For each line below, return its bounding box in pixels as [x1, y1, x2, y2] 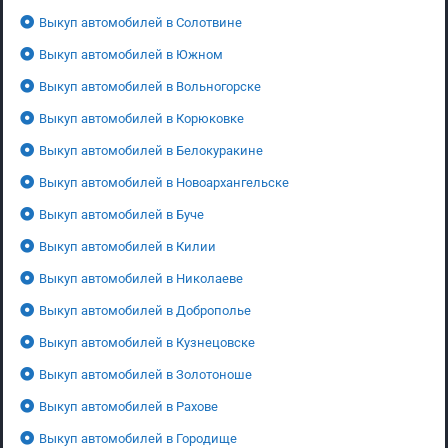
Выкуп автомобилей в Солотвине [39, 14, 242, 30]
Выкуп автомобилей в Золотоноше [39, 366, 252, 382]
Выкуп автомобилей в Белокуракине [39, 142, 263, 158]
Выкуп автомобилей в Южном [39, 46, 223, 62]
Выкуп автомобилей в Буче [39, 206, 204, 222]
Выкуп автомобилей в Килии [39, 238, 216, 254]
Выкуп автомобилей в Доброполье [39, 302, 251, 318]
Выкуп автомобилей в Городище [39, 430, 237, 446]
